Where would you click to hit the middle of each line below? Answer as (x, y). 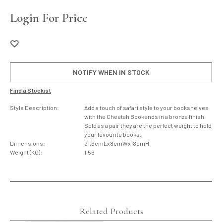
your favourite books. (113, 134)
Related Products (111, 211)
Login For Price (49, 18)
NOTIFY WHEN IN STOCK (111, 72)
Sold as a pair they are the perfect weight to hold (148, 125)
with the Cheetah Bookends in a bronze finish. (145, 116)
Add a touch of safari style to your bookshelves (146, 108)
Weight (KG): (26, 152)
